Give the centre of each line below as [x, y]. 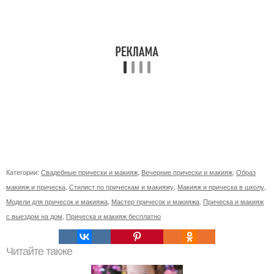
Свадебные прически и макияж [89, 172]
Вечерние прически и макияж [187, 172]
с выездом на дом [34, 216]
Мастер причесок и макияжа [155, 201]
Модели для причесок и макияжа [57, 201]
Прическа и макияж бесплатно [113, 216]
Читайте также [39, 251]
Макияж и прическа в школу [221, 187]
